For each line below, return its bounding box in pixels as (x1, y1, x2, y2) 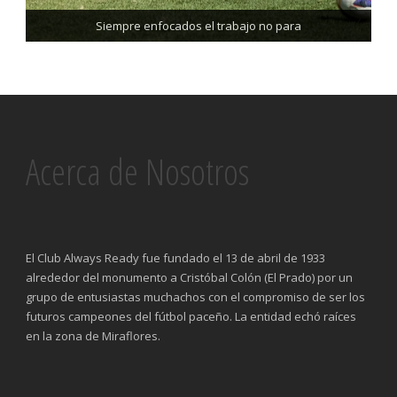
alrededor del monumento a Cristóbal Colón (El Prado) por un (26, 269, 353, 285)
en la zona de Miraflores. (26, 327, 160, 344)
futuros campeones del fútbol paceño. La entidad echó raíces (26, 307, 356, 324)
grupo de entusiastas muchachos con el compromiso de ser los (26, 288, 365, 305)
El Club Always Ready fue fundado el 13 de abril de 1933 (26, 249, 325, 266)
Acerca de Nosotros (26, 145, 249, 196)
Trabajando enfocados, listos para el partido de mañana (46, 17, 351, 34)
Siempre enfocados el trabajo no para (96, 17, 301, 34)
